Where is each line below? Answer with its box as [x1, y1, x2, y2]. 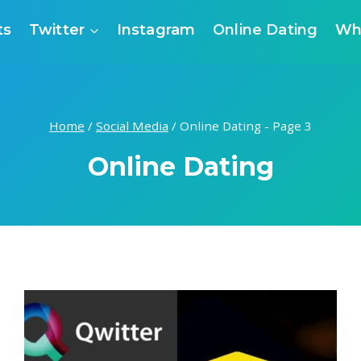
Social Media [96, 118, 168, 134]
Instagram [116, 20, 196, 39]
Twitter [28, 20, 85, 39]
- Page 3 [261, 118, 312, 134]
